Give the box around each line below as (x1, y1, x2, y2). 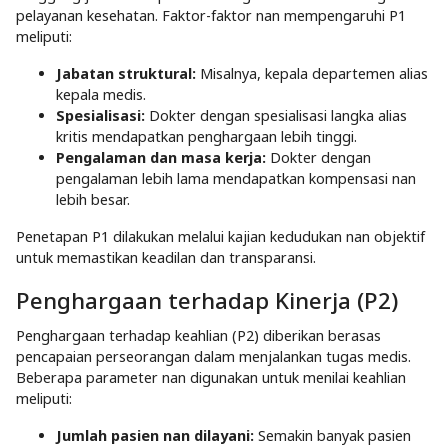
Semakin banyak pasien (254, 426, 411, 446)
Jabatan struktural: (56, 64, 196, 84)
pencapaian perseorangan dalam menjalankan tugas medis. (16, 347, 411, 367)
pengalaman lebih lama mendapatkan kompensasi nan (56, 169, 416, 189)
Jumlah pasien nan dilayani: (56, 426, 254, 446)
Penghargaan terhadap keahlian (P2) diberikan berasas (16, 326, 381, 346)
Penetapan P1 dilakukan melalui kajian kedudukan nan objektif (16, 227, 425, 247)
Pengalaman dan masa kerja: (56, 148, 266, 168)
